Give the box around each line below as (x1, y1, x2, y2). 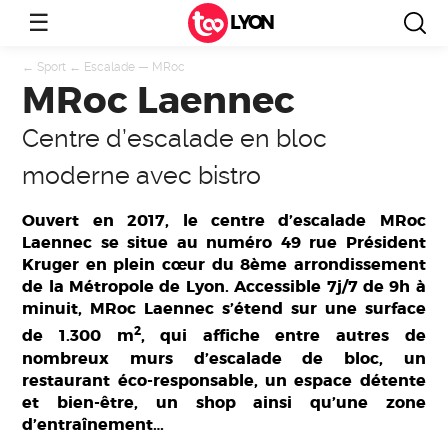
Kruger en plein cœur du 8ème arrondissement (22, 254, 426, 276)
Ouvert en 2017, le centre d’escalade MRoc (22, 210, 426, 232)
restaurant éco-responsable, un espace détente (22, 369, 426, 391)
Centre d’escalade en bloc (22, 124, 328, 154)
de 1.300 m (22, 325, 134, 347)
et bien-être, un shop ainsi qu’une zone (22, 391, 426, 413)
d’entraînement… (22, 413, 165, 435)
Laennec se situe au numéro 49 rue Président (22, 232, 426, 254)
